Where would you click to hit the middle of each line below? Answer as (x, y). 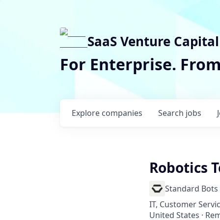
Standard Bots (192, 189)
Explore (87, 113)
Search (172, 113)
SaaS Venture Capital (153, 41)
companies (122, 113)
